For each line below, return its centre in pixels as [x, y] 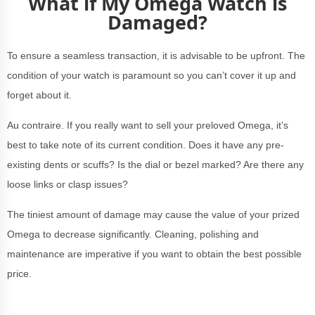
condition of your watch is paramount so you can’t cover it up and [152, 75]
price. [19, 274]
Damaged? [157, 22]
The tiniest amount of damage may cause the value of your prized [153, 214]
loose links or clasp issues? [67, 184]
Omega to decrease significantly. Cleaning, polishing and [133, 234]
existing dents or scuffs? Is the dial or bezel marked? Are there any [155, 165]
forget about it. [39, 95]
